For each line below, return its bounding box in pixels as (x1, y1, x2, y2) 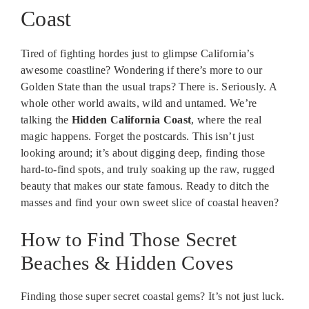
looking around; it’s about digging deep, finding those (21, 147, 266, 159)
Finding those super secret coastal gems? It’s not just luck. (21, 290, 285, 303)
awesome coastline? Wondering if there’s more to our (21, 64, 263, 77)
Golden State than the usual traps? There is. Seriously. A (21, 81, 277, 93)
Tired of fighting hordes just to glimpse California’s (21, 48, 254, 60)
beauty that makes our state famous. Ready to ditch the (21, 180, 270, 192)
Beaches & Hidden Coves (21, 252, 234, 275)
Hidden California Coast (71, 114, 192, 126)
